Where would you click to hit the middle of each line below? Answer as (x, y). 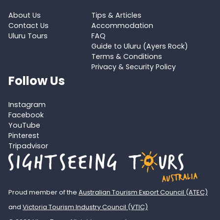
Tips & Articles (116, 15)
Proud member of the (43, 192)
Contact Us (28, 26)
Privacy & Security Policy (133, 67)
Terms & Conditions (126, 57)
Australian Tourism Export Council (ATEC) (143, 192)
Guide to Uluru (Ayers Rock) (139, 46)
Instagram (27, 104)
